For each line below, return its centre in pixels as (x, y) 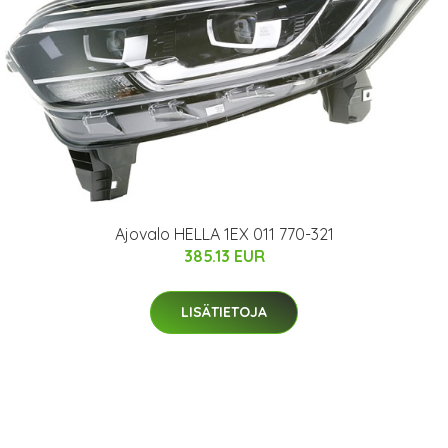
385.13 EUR (224, 255)
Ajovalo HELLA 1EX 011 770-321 (224, 233)
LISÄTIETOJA (224, 311)
